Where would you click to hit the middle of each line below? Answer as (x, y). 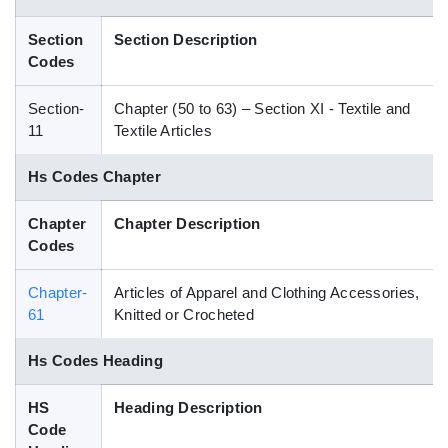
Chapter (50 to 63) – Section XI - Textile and (262, 108)
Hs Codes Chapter (94, 176)
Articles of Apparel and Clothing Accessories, (267, 292)
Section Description (186, 39)
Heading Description (188, 407)
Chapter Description (187, 223)
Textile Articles (163, 130)
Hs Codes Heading (95, 360)
